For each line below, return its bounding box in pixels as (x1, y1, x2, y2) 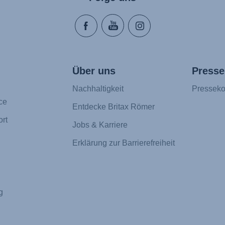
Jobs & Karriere (72, 121, 128, 130)
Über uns (72, 65, 116, 77)
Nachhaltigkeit (72, 84, 124, 93)
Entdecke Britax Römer (72, 102, 155, 111)
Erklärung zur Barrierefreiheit (72, 139, 175, 148)
